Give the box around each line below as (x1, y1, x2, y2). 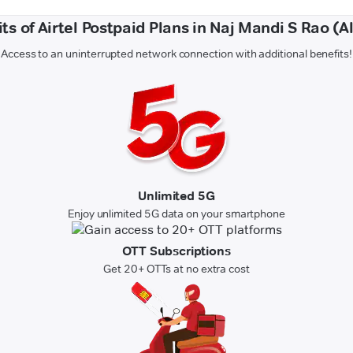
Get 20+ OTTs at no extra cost (103, 262, 250, 277)
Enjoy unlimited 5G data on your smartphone (67, 206, 286, 221)
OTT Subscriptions (122, 243, 231, 259)
